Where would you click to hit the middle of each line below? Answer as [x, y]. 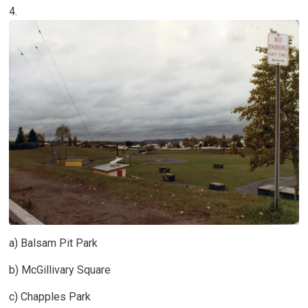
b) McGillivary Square [60, 269]
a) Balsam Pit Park [54, 243]
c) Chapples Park [50, 296]
